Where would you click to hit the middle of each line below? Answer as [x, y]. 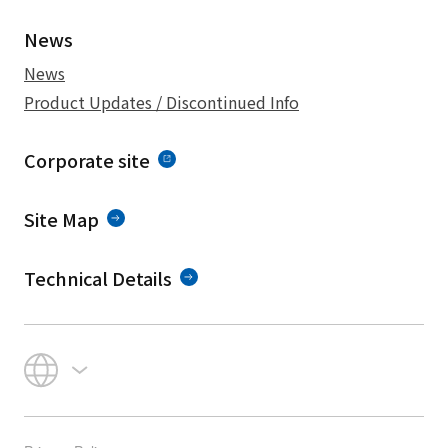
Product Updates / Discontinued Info [161, 102]
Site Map [61, 219]
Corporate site [87, 160]
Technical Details [98, 278]
